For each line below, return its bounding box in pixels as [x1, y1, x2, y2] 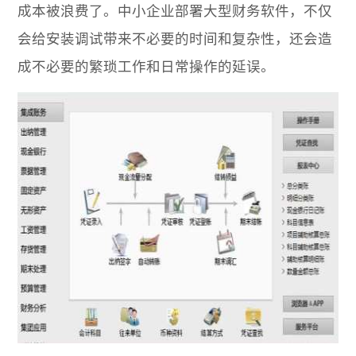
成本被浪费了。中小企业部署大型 [17, 3, 233, 20]
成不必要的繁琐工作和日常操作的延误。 [17, 59, 276, 75]
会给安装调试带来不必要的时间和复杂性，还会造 [17, 31, 333, 48]
